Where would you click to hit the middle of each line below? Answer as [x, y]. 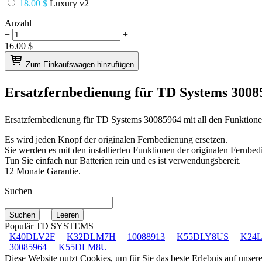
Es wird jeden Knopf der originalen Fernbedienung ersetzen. [116, 139]
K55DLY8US [203, 236]
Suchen [18, 191]
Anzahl [18, 23]
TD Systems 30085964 [139, 119]
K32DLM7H [91, 236]
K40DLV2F [32, 236]
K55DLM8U [83, 247]
